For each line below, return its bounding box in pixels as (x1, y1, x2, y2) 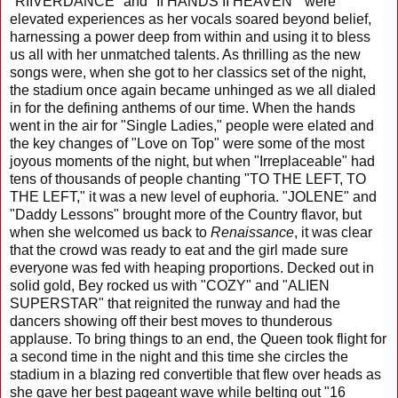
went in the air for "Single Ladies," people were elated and (10, 117, 374, 133)
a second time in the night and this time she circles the (10, 348, 348, 364)
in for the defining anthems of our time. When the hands (10, 99, 355, 115)
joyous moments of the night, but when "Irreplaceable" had (10, 153, 375, 169)
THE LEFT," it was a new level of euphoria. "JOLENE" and (10, 188, 377, 204)
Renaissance (211, 224, 294, 240)
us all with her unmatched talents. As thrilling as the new (10, 46, 361, 62)
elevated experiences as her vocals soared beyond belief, (10, 11, 371, 27)
